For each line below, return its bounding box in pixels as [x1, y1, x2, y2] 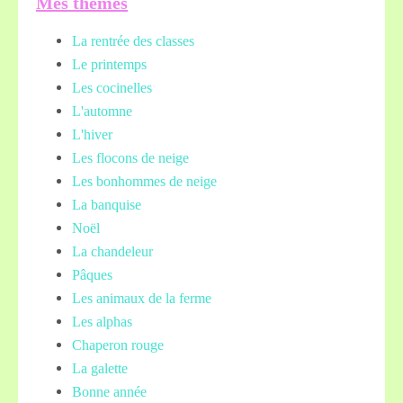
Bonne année [72, 384, 147, 399]
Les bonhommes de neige [72, 174, 217, 189]
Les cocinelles [72, 80, 152, 95]
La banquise [72, 197, 145, 212]
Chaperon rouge [72, 337, 164, 353]
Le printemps [72, 57, 150, 72]
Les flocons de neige [72, 150, 189, 166]
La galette [72, 361, 128, 376]
